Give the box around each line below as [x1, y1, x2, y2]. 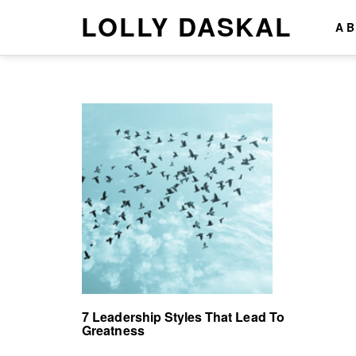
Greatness [82, 321, 145, 339]
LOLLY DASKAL [81, 8, 292, 44]
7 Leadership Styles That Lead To [82, 308, 284, 326]
